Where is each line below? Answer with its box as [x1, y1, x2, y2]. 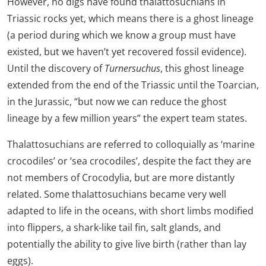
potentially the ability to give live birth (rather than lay [7, 237, 246, 251]
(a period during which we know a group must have [7, 28, 236, 42]
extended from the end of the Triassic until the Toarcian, [7, 78, 259, 91]
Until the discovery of [7, 61, 104, 75]
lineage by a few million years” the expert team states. [7, 111, 247, 125]
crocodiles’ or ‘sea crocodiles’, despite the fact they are [7, 154, 251, 167]
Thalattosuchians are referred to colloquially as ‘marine [7, 137, 255, 151]
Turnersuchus [104, 61, 160, 75]
